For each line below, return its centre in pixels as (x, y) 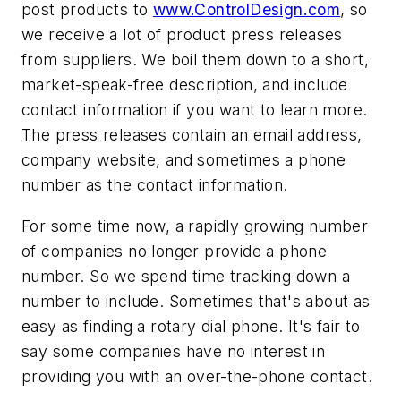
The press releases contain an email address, (192, 135)
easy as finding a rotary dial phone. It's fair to (191, 326)
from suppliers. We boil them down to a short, (195, 60)
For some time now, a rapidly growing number (195, 226)
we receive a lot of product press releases (182, 35)
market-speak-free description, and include (185, 85)
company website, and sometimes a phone (184, 160)
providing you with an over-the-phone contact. (197, 376)
